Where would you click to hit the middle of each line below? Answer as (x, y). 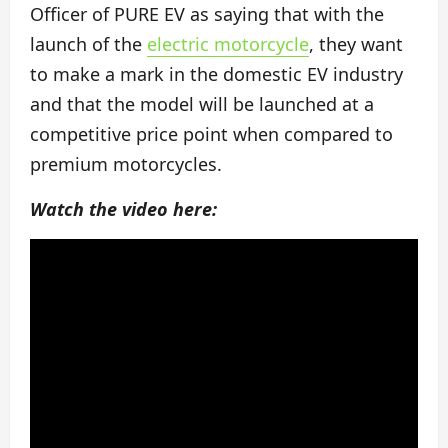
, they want (356, 43)
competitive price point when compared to (211, 133)
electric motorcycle (228, 43)
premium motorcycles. (126, 163)
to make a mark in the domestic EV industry (216, 73)
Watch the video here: (123, 208)
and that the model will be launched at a (202, 103)
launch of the (88, 43)
